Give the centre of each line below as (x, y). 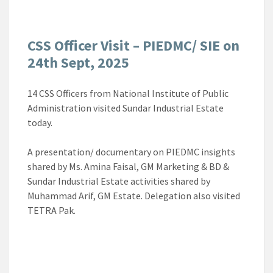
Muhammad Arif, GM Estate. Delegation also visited (134, 195)
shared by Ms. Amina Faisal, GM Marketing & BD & (128, 166)
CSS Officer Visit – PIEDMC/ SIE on (133, 45)
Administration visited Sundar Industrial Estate (126, 108)
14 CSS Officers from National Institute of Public (128, 93)
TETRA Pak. (51, 210)
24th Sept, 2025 (78, 62)
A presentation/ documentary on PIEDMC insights (131, 151)
